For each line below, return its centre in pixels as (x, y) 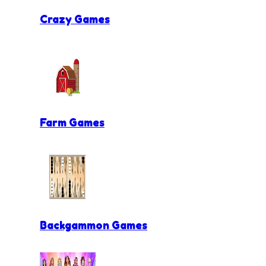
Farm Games (72, 122)
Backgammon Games (94, 225)
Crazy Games (75, 19)
